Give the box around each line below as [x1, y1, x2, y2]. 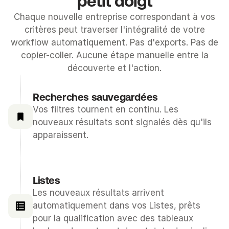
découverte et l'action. [67, 63, 162, 73]
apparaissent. [33, 130, 88, 140]
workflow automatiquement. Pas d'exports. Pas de [11, 37, 218, 48]
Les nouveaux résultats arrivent [33, 188, 164, 198]
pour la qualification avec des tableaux [33, 213, 193, 223]
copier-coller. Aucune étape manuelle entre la [20, 50, 209, 60]
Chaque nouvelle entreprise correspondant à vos [14, 12, 215, 22]
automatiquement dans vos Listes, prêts [33, 200, 200, 211]
